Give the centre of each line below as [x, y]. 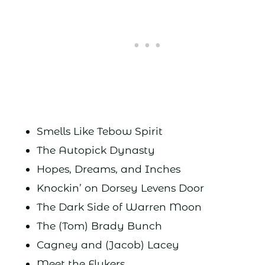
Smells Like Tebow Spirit [99, 131]
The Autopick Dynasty [96, 150]
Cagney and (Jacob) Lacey [108, 245]
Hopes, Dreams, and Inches [108, 169]
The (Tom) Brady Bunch [99, 226]
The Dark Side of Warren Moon [119, 207]
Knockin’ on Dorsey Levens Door [120, 188]
